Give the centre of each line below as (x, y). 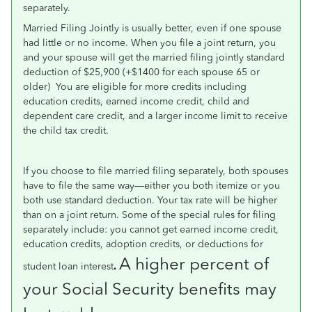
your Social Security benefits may (150, 289)
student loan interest (68, 266)
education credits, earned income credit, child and (136, 101)
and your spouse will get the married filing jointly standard (154, 57)
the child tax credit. (66, 131)
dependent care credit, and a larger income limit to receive (155, 116)
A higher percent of (194, 264)
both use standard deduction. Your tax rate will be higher (150, 200)
